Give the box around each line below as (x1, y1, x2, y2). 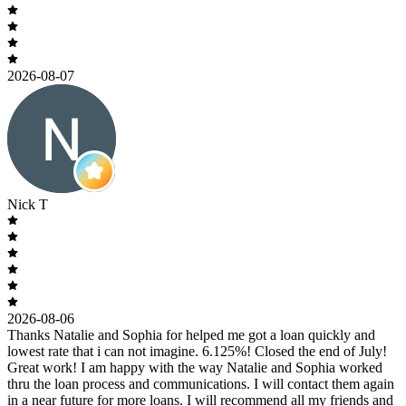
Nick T (7, 196, 48, 212)
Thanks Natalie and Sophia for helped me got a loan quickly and (7, 326, 375, 343)
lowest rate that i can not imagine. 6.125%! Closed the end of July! (7, 343, 387, 359)
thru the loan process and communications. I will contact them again (7, 375, 394, 391)
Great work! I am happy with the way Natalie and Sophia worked (7, 359, 382, 375)
